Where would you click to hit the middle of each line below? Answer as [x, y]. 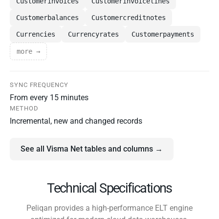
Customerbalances [47, 18]
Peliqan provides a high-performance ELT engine [109, 208]
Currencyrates [93, 34]
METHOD [24, 109]
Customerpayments [163, 34]
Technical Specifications [109, 188]
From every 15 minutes [49, 98]
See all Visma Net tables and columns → [92, 149]
